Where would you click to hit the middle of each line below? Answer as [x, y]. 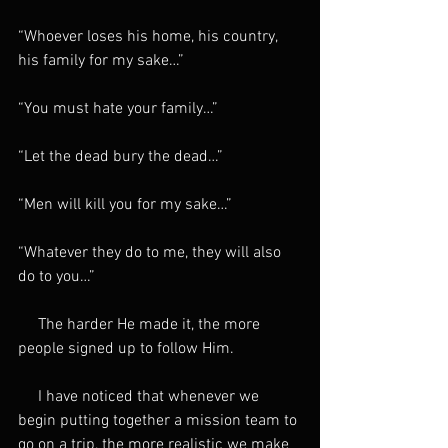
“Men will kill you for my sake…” [125, 205]
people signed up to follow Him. [126, 349]
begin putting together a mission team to [159, 421]
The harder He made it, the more [141, 325]
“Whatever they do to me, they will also [151, 253]
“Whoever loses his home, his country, [149, 37]
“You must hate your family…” [118, 109]
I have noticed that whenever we [140, 397]
